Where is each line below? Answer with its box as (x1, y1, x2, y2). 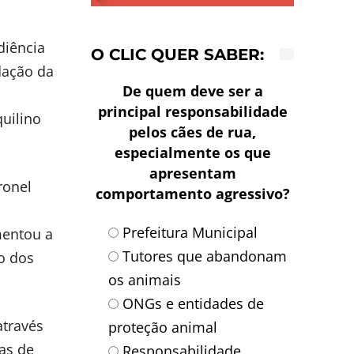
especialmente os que (114, 142, 271, 162)
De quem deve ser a (122, 81, 263, 100)
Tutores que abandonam (122, 246, 288, 265)
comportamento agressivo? (95, 183, 290, 203)
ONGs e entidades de (122, 293, 265, 313)
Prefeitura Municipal (122, 222, 258, 242)
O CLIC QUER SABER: (91, 44, 265, 64)
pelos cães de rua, (129, 122, 257, 141)
